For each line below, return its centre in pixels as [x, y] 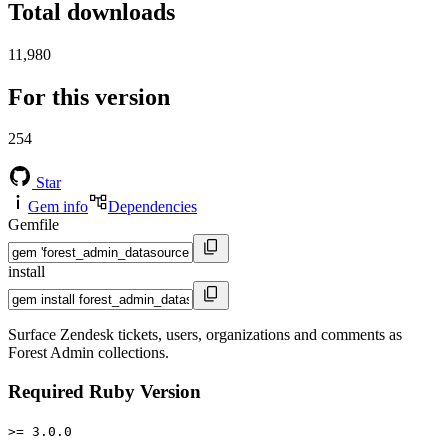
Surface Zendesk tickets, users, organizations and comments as [205, 335]
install [26, 272]
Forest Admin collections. [88, 353]
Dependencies [152, 207]
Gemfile [33, 225]
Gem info [58, 207]
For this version [89, 96]
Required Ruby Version [104, 392]
